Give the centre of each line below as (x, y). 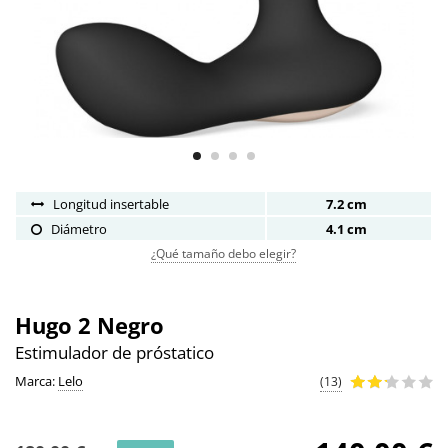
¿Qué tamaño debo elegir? (223, 254)
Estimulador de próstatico (114, 353)
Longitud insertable (106, 204)
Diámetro (74, 229)
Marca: (36, 380)
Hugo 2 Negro (89, 325)
